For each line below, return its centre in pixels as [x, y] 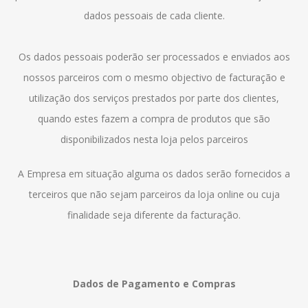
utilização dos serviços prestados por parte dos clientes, [154, 98]
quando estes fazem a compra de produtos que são [154, 119]
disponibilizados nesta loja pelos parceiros [154, 139]
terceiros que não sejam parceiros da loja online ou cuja [154, 194]
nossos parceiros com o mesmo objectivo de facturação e [154, 77]
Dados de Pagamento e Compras [154, 284]
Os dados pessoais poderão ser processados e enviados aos [154, 57]
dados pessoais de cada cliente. [154, 15]
